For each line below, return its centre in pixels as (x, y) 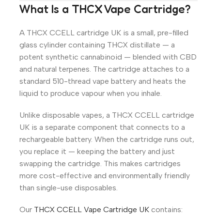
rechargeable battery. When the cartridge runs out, (107, 139)
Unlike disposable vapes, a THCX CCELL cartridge (107, 115)
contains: (166, 210)
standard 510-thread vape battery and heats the (103, 81)
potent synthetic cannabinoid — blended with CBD (108, 57)
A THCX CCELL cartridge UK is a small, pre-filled (104, 33)
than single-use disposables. (69, 188)
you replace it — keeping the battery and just (97, 152)
